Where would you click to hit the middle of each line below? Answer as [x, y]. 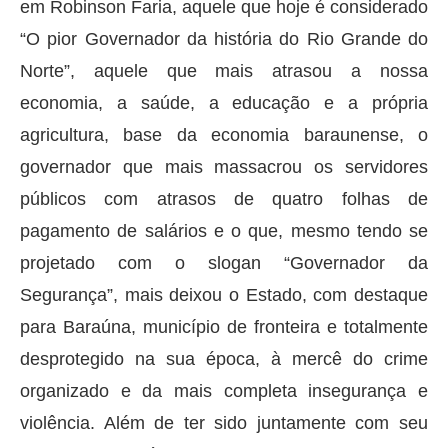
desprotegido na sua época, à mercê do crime [224, 358]
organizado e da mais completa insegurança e [224, 390]
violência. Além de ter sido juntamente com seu [224, 422]
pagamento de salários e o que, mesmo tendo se [224, 230]
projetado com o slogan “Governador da [224, 262]
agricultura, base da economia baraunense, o [224, 134]
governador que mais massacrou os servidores [224, 166]
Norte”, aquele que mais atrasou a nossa [224, 70]
